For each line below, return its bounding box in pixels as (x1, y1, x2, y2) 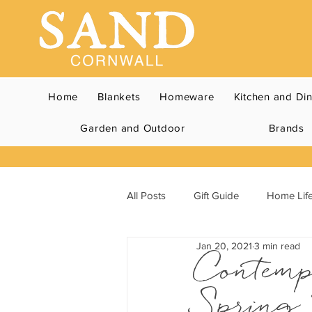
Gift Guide (194, 189, 239, 201)
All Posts (127, 189, 166, 201)
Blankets (97, 91, 141, 103)
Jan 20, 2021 (196, 240, 252, 251)
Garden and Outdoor (80, 122, 185, 134)
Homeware (159, 91, 214, 103)
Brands (269, 122, 304, 134)
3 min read (254, 240, 300, 251)
